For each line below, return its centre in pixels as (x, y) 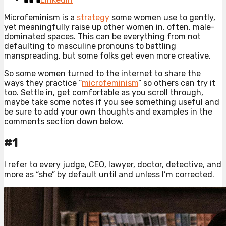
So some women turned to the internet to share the (102, 73)
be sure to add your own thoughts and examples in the (108, 111)
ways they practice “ (43, 83)
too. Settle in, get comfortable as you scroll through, (104, 92)
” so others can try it (177, 83)
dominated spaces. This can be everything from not (102, 36)
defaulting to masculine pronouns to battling (90, 46)
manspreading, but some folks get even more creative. (107, 55)
